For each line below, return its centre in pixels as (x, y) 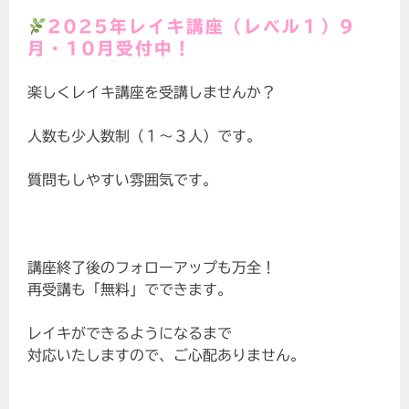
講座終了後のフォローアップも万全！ (152, 268)
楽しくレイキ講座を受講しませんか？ (152, 93)
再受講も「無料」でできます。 (130, 290)
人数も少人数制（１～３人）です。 (145, 136)
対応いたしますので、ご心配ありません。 (167, 356)
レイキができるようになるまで (130, 334)
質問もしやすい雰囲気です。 (123, 180)
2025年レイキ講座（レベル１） (193, 27)
